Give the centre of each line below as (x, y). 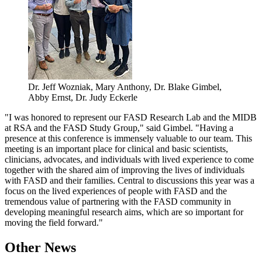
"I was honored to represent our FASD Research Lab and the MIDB (131, 118)
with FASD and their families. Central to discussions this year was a (130, 181)
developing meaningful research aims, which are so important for (124, 212)
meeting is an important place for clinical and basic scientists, (116, 149)
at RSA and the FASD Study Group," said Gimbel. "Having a (119, 128)
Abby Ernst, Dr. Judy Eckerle (83, 98)
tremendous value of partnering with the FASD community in (118, 202)
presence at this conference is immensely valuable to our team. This (128, 139)
